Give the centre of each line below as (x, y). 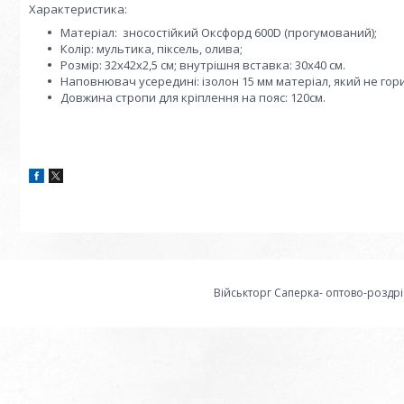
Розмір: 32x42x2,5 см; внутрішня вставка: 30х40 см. (203, 65)
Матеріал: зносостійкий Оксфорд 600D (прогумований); (219, 32)
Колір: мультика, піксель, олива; (151, 49)
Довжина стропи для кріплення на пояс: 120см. (193, 97)
